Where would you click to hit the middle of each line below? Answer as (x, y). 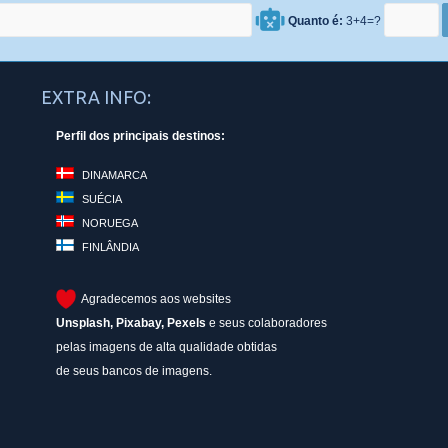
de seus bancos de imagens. (134, 370)
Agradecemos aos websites (156, 298)
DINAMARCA (115, 174)
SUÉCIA (102, 198)
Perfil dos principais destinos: (141, 135)
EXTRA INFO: (96, 96)
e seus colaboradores (267, 322)
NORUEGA (110, 222)
